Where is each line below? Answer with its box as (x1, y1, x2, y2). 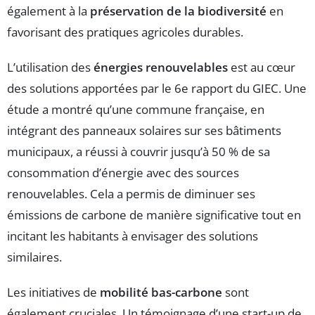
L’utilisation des (7, 59, 94, 76)
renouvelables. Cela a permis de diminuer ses (7, 186, 255, 202)
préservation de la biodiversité (90, 3, 266, 20)
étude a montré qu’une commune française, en (7, 101, 264, 118)
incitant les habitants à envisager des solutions (7, 228, 258, 245)
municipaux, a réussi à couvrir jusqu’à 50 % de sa (7, 143, 270, 160)
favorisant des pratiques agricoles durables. (7, 24, 243, 41)
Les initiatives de (7, 284, 100, 301)
